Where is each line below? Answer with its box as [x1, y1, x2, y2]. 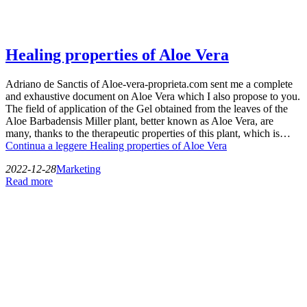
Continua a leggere [5, 139, 90, 151]
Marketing [56, 162, 101, 175]
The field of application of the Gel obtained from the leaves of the [5, 102, 288, 114]
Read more [5, 175, 53, 187]
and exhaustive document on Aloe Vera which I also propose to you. [5, 90, 300, 102]
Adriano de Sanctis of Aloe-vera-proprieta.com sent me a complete [5, 77, 293, 90]
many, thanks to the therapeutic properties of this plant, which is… [5, 127, 291, 139]
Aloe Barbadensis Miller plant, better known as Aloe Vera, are [5, 114, 273, 127]
